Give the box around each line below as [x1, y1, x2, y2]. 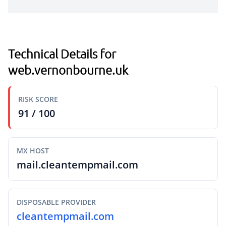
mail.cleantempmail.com [17, 158, 138, 172]
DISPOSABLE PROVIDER [17, 197, 96, 207]
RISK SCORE [18, 94, 58, 104]
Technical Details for [8, 46, 116, 61]
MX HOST [17, 146, 49, 155]
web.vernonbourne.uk [8, 62, 128, 77]
